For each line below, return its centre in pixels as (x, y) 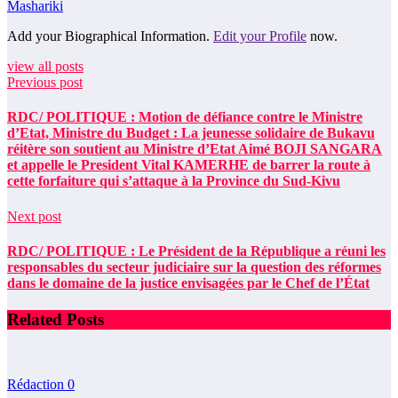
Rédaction (37, 384)
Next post (34, 216)
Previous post (45, 83)
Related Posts (56, 320)
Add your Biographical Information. (110, 36)
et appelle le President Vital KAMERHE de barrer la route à (189, 165)
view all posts (45, 67)
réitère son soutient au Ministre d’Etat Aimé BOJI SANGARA (195, 149)
